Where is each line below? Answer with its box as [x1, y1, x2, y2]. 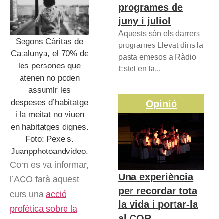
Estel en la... [118, 65, 161, 73]
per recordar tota [118, 185, 197, 196]
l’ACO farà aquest [10, 174, 79, 184]
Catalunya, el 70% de [10, 48, 88, 58]
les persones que [18, 61, 81, 70]
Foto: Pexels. [25, 134, 74, 144]
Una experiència [118, 171, 194, 182]
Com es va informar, [10, 159, 88, 170]
